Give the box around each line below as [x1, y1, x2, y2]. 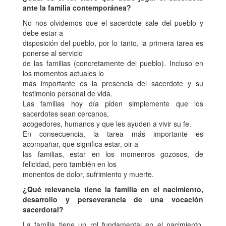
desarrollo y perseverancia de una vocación [23, 194, 203, 204]
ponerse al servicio [23, 47, 83, 58]
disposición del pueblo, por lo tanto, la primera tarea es [23, 37, 203, 48]
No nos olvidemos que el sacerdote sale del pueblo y [23, 17, 203, 28]
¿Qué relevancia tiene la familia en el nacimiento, [23, 184, 203, 194]
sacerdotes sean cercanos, [23, 108, 109, 119]
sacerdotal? [23, 204, 64, 214]
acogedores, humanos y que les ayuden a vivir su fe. [23, 118, 191, 129]
